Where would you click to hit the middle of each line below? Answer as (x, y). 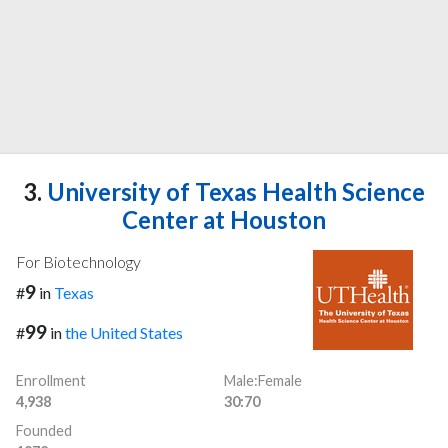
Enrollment (51, 381)
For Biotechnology (78, 261)
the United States (124, 333)
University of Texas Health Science (233, 191)
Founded (44, 431)
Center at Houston (224, 219)
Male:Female (263, 381)
